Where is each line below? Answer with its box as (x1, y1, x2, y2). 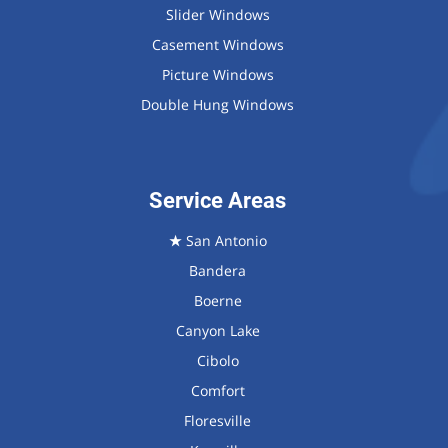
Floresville (184, 410, 252, 430)
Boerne (193, 290, 242, 310)
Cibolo (196, 350, 239, 370)
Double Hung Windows (141, 94, 295, 114)
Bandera (189, 260, 247, 280)
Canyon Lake (175, 320, 260, 340)
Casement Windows (151, 34, 284, 54)
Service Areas (149, 186, 287, 214)
